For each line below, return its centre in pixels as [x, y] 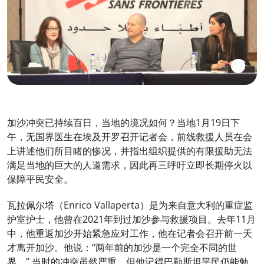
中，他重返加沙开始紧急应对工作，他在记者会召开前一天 [130, 233]
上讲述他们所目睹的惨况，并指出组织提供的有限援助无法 [130, 151]
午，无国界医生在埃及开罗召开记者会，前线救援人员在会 [130, 136]
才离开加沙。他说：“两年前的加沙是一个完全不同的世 [122, 247]
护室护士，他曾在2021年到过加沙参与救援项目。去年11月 [131, 219]
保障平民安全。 [40, 179]
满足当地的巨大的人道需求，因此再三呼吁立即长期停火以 [130, 165]
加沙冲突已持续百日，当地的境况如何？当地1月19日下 [123, 122]
